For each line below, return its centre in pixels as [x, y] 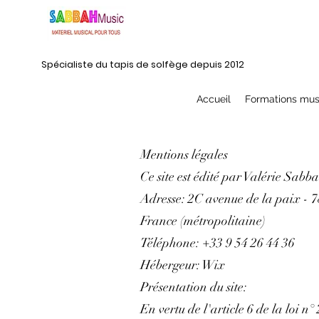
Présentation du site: [194, 287]
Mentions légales [184, 155]
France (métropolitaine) [203, 221]
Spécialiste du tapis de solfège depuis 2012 [143, 65]
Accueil [214, 99]
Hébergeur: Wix [183, 265]
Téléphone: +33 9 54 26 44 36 [218, 243]
